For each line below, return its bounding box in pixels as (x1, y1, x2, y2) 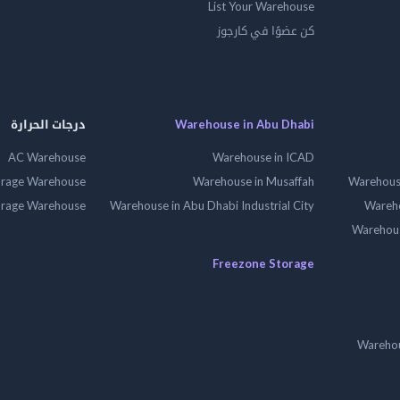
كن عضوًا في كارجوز (217, 23, 314, 37)
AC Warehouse (8, 150, 86, 164)
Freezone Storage (212, 256, 314, 271)
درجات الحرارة (11, 117, 86, 131)
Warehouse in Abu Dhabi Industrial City (110, 198, 314, 212)
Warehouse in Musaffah (193, 174, 314, 188)
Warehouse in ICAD (212, 150, 314, 164)
